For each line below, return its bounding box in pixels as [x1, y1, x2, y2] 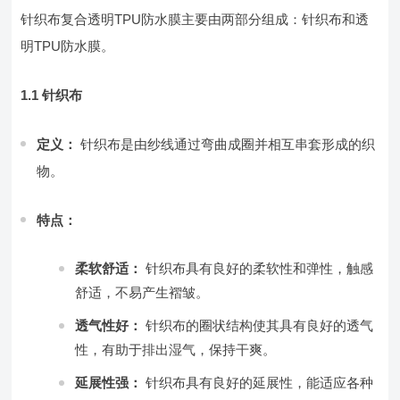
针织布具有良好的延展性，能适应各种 [142, 375, 374, 390]
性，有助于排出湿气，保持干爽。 [75, 342, 277, 357]
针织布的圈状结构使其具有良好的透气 [142, 318, 374, 333]
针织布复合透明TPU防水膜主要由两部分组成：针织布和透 [21, 12, 370, 27]
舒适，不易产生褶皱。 [75, 285, 210, 300]
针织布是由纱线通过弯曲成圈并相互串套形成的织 [77, 137, 376, 152]
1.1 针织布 [21, 87, 83, 103]
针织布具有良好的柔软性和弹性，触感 [142, 261, 374, 276]
